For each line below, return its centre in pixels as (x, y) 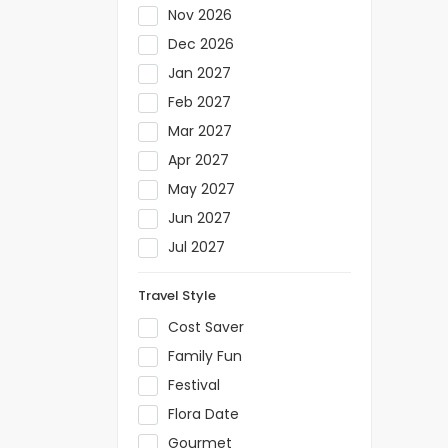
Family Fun (205, 356)
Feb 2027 (199, 102)
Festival (194, 385)
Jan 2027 (199, 73)
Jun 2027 (199, 218)
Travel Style (177, 295)
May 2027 (201, 189)
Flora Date (203, 414)
